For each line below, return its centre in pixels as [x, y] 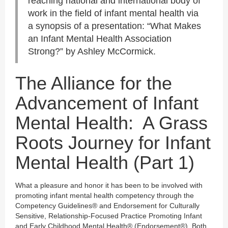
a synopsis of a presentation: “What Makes [115, 26]
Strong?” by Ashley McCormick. [92, 51]
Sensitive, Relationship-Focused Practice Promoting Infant [109, 216]
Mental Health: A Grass [111, 123]
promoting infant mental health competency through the [105, 195]
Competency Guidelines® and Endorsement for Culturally [107, 205]
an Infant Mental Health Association [100, 38]
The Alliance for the [94, 83]
